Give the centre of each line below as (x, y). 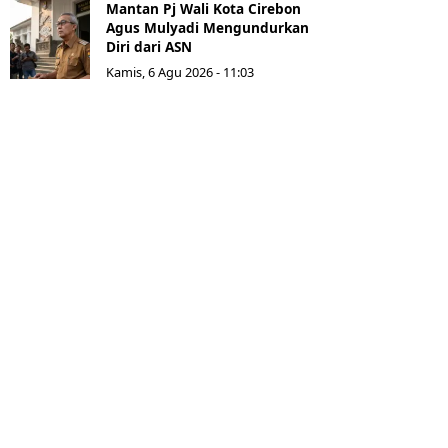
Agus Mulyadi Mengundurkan (207, 28)
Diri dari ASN (149, 47)
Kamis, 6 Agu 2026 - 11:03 (180, 72)
